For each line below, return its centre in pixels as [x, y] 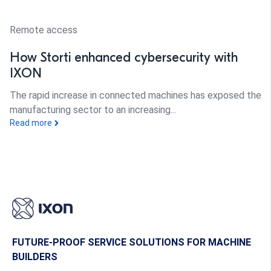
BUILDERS [35, 257]
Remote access [44, 30]
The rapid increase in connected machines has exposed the [135, 95]
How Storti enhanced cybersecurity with [124, 58]
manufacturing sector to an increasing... [93, 109]
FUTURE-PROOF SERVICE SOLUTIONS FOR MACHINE [132, 243]
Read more [31, 122]
